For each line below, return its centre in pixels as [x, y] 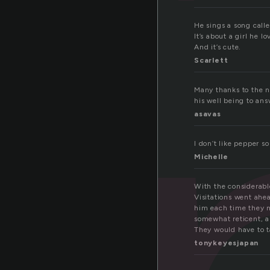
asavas [208, 114]
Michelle [211, 157]
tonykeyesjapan [227, 243]
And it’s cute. [218, 47]
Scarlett [211, 61]
